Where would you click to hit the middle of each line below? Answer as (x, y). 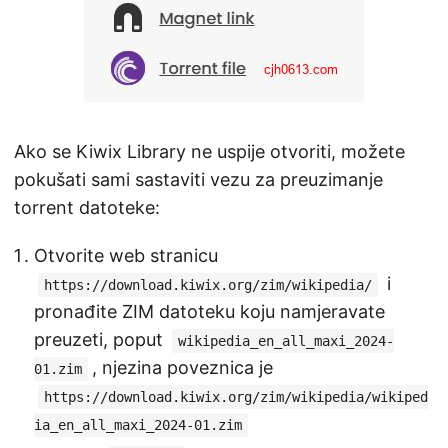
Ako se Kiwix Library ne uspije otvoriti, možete (209, 151)
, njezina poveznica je (182, 367)
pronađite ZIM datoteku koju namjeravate (209, 311)
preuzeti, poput (101, 339)
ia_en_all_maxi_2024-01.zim (138, 424)
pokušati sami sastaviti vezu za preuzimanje (198, 179)
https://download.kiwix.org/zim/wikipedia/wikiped (236, 396)
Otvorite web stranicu (126, 255)
